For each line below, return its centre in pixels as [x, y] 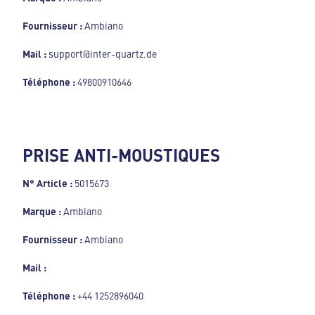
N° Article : [49, 182]
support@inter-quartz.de [103, 53]
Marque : [43, 211]
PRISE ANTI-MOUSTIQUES [121, 154]
